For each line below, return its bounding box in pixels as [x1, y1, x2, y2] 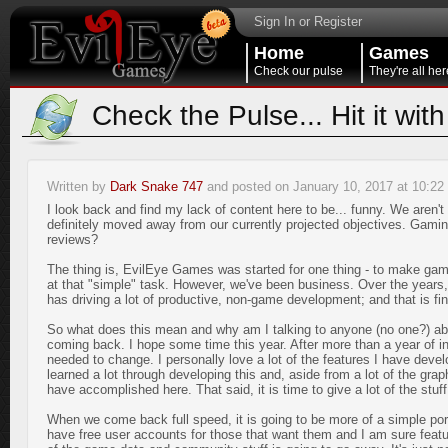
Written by [47, 179, 110, 194]
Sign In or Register [254, 14, 362, 29]
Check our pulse [254, 64, 343, 78]
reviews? [47, 232, 98, 247]
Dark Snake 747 [110, 179, 203, 194]
